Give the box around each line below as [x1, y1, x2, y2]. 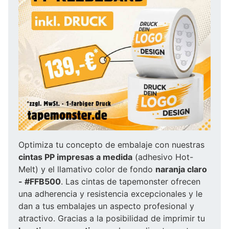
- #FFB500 [18, 176, 61, 187]
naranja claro [155, 164, 207, 174]
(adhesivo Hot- [132, 151, 193, 162]
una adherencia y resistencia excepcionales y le [18, 188, 202, 199]
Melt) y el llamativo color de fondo [18, 164, 155, 174]
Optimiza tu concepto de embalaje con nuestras [18, 139, 204, 150]
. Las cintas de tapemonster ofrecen [61, 176, 200, 187]
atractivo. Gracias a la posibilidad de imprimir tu [18, 213, 205, 223]
